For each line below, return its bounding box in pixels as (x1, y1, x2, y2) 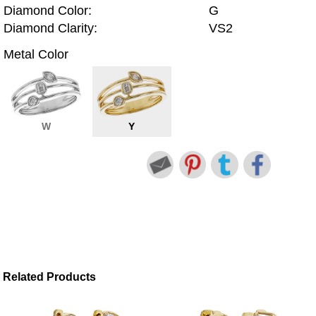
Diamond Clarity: (4, 21, 97, 36)
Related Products (3, 271, 97, 284)
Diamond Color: (4, 4, 92, 18)
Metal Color (4, 47, 68, 61)
